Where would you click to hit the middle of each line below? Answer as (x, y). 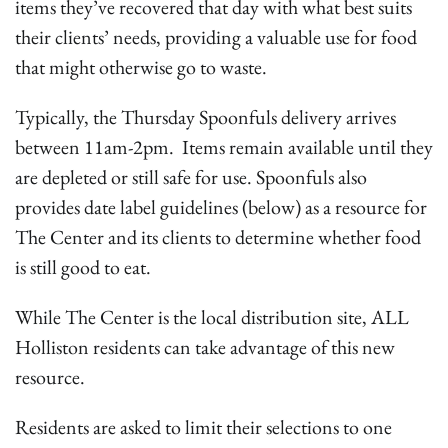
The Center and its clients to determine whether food (218, 237)
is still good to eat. (85, 267)
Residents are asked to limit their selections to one (203, 427)
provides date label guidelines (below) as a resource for (221, 207)
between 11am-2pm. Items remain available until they (224, 147)
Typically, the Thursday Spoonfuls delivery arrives (205, 117)
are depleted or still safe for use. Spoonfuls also (191, 177)
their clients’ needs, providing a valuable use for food (216, 37)
